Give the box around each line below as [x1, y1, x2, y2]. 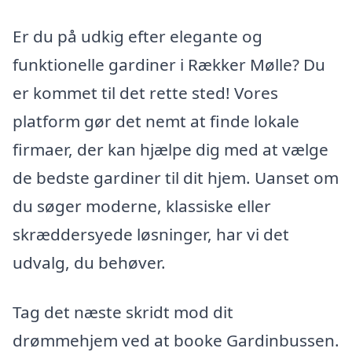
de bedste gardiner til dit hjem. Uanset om [13, 166, 339, 189]
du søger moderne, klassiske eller [13, 194, 271, 217]
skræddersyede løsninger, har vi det [13, 222, 289, 245]
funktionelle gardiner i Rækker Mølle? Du [13, 53, 325, 75]
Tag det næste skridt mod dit [13, 301, 233, 324]
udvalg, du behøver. [13, 251, 166, 273]
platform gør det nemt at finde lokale [13, 109, 299, 132]
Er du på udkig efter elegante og [13, 24, 262, 47]
